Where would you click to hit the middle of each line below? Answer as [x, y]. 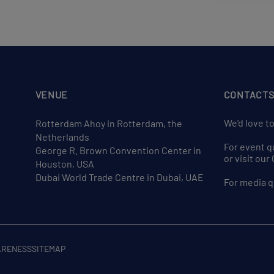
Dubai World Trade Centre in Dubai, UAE [119, 177]
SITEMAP [49, 249]
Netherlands [62, 137]
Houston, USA [65, 164]
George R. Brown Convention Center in [118, 150]
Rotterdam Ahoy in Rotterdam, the [109, 123]
